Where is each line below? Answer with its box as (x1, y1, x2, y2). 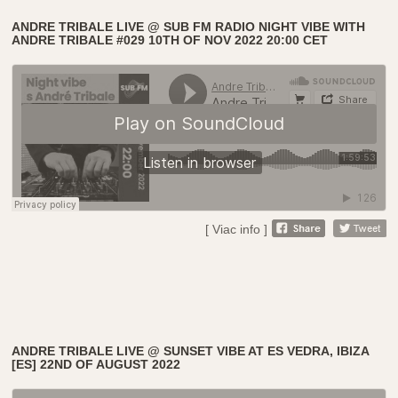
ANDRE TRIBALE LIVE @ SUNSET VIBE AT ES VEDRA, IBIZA (12, 343, 370, 358)
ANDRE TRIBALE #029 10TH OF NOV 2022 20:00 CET (12, 32, 329, 47)
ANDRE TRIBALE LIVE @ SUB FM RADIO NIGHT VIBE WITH (12, 19, 366, 34)
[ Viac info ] (204, 221, 267, 236)
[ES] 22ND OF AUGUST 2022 (12, 356, 181, 371)
